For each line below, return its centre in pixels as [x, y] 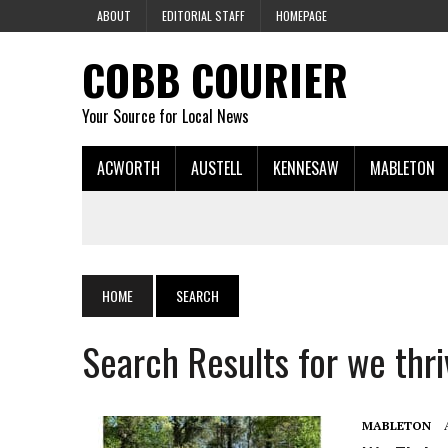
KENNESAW [306, 168]
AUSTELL [216, 168]
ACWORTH [128, 168]
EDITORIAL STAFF [203, 15]
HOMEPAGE [301, 15]
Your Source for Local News [165, 116]
